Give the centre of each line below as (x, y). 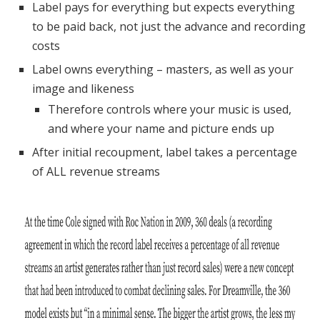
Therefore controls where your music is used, (170, 109)
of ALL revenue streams (96, 171)
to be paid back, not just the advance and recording (169, 26)
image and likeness (83, 88)
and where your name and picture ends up (161, 128)
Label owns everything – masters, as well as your (163, 69)
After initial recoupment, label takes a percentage (165, 152)
